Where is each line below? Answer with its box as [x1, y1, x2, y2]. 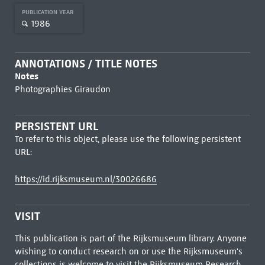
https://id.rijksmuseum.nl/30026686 [14, 174, 157, 185]
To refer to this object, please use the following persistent [14, 134, 241, 144]
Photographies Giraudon [14, 84, 111, 95]
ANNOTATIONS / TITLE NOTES [14, 57, 157, 70]
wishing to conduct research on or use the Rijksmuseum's [14, 246, 243, 257]
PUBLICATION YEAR [21, 8, 76, 16]
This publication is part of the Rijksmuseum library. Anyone [14, 233, 247, 244]
